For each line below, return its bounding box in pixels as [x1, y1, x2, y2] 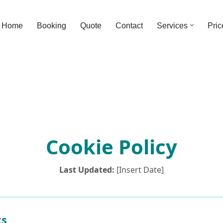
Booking [37, 21, 66, 30]
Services [157, 21, 188, 30]
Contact [115, 21, 143, 30]
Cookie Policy [46, 133, 177, 161]
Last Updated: [59, 164, 114, 176]
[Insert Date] [114, 164, 164, 176]
